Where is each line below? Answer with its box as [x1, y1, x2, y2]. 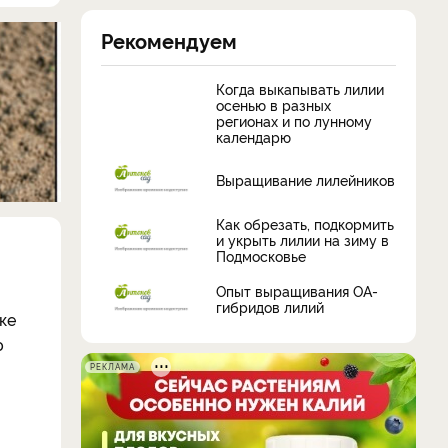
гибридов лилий [216, 297, 324, 317]
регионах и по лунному [216, 110, 372, 130]
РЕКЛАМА [90, 360, 135, 372]
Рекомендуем [101, 25, 237, 54]
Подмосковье [216, 245, 306, 265]
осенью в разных [216, 94, 331, 114]
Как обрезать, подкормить [216, 213, 394, 233]
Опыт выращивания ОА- [216, 281, 378, 301]
